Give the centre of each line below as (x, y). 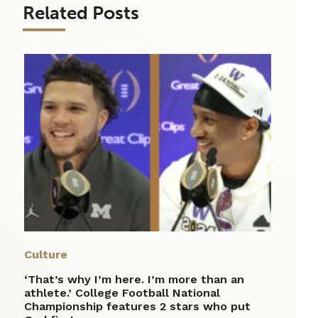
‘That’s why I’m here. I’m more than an (134, 280)
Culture (46, 255)
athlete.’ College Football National (122, 293)
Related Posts (81, 13)
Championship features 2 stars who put (137, 307)
